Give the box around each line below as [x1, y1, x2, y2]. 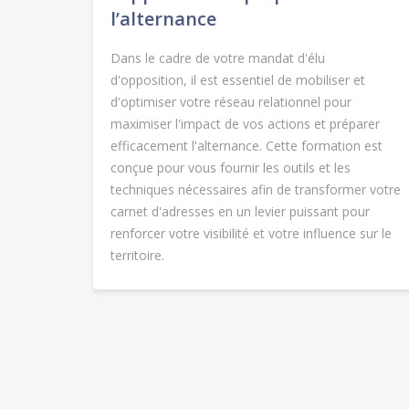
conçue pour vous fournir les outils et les [110, 159, 351, 177]
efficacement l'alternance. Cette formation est [110, 137, 383, 155]
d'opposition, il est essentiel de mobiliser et [110, 71, 365, 89]
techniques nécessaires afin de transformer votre [110, 181, 401, 199]
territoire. [110, 246, 164, 265]
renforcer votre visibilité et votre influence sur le [110, 225, 392, 243]
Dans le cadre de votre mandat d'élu [110, 49, 325, 68]
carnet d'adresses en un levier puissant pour [110, 203, 370, 221]
